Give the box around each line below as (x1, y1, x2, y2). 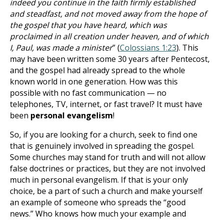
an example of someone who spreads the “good (10, 197, 186, 208)
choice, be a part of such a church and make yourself (10, 186, 203, 196)
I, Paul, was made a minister (10, 42, 112, 53)
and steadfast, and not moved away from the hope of (10, 8, 206, 19)
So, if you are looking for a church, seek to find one (10, 129, 197, 140)
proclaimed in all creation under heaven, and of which (10, 31, 209, 42)
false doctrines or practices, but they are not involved (10, 163, 205, 174)
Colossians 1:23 (120, 42, 176, 53)
